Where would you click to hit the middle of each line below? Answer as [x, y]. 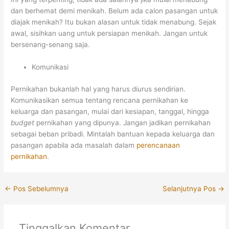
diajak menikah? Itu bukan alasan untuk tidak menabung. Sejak [114, 22]
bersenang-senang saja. [51, 45]
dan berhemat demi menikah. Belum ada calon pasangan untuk [114, 11]
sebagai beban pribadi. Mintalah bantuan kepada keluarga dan [113, 134]
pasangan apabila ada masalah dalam [74, 145]
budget [24, 122]
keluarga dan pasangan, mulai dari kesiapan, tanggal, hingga [110, 111]
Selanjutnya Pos [190, 188]
